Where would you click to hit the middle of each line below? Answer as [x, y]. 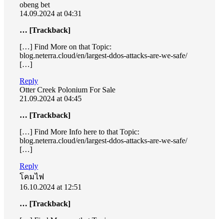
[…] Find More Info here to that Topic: [79, 131]
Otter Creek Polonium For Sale [67, 89]
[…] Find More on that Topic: [66, 46]
